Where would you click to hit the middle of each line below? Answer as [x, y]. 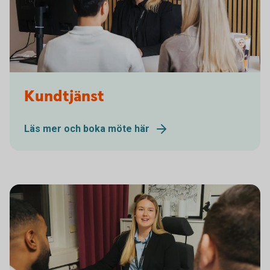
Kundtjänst [64, 97]
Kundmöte [31, 81]
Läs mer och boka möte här [87, 129]
